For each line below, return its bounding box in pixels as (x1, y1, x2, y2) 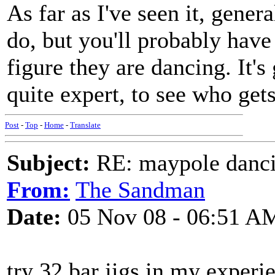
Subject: (7, 150, 90, 176)
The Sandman (76, 177, 205, 203)
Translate (70, 120, 101, 130)
